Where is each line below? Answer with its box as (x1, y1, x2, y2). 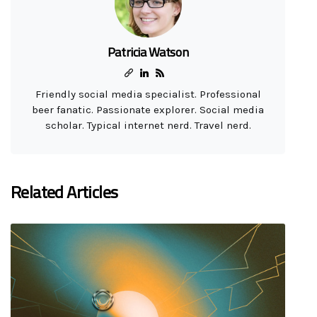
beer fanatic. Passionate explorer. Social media (32, 103, 264, 116)
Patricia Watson (107, 40, 189, 64)
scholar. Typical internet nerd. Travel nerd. (45, 119, 251, 132)
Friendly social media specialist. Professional (35, 88, 261, 100)
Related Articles (11, 176, 118, 208)
